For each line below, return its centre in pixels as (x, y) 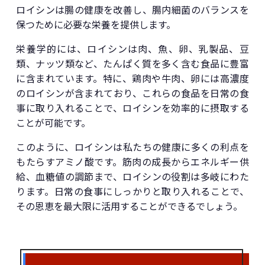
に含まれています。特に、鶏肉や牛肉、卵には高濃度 (132, 78)
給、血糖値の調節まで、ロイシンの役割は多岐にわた (132, 177)
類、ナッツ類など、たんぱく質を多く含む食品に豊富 (132, 64)
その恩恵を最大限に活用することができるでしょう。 (130, 206)
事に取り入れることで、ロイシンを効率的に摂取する (132, 108)
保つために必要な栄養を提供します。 (96, 25)
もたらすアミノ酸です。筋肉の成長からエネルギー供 (132, 162)
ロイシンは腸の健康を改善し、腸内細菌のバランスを (132, 10)
